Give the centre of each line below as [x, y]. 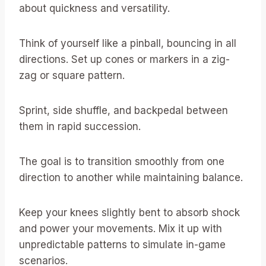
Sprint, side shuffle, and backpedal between [123, 110]
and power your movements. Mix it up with [121, 228]
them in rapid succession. [80, 126]
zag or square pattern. [72, 75]
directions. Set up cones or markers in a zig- [124, 59]
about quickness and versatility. [94, 8]
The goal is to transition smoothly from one [122, 161]
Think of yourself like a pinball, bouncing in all [128, 43]
